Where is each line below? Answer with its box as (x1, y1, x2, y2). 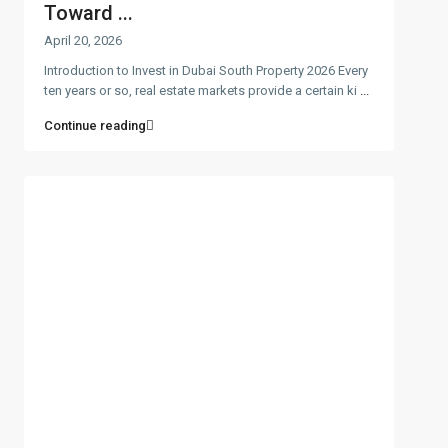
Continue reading (44, 117, 146, 133)
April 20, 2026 (44, 32, 122, 48)
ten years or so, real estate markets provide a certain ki (44, 82, 360, 98)
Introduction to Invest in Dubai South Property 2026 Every (44, 62, 368, 78)
